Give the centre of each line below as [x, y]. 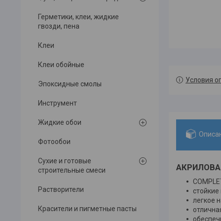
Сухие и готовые [65, 161]
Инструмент [57, 103]
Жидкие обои [60, 123]
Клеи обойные [61, 65]
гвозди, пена [59, 26]
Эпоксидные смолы [70, 84]
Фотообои [54, 142]
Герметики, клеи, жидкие [78, 17]
